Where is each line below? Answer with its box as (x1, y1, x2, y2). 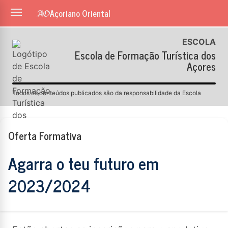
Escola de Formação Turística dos (75, 47, 216, 64)
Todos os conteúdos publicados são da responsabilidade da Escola (12, 89, 201, 97)
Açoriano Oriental (50, 7, 110, 20)
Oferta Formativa (8, 127, 81, 144)
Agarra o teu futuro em (8, 150, 159, 176)
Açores (187, 58, 216, 75)
